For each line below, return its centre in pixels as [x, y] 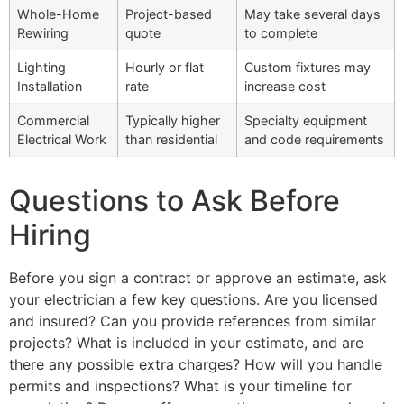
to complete [281, 33]
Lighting [41, 68]
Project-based [169, 14]
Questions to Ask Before [174, 201]
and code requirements [314, 140]
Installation [50, 87]
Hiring [50, 235]
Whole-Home [58, 14]
